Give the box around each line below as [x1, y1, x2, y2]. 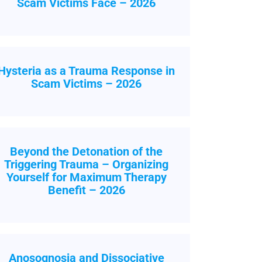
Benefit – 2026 [47, 183, 125, 197]
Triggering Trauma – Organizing [4, 157, 169, 171]
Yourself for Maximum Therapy [6, 170, 167, 184]
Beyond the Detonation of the [10, 144, 163, 158]
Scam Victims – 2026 [31, 77, 142, 91]
